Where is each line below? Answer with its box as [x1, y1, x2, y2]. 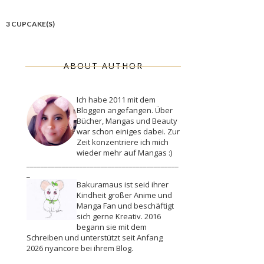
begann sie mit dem [77, 222, 147, 233]
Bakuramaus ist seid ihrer [77, 179, 169, 190]
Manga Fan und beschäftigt [77, 200, 174, 212]
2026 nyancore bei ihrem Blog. [27, 243, 133, 254]
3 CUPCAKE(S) [6, 19, 55, 29]
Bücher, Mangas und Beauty [77, 115, 177, 127]
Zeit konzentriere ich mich [77, 137, 169, 148]
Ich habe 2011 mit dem [77, 94, 156, 105]
